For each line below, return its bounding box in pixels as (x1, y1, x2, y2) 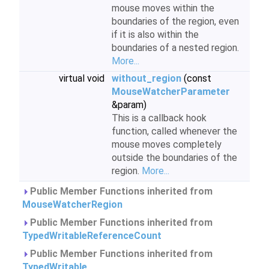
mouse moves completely (112, 139, 222, 150)
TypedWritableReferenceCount (22, 230, 162, 241)
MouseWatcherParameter (112, 86, 230, 97)
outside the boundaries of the (112, 152, 237, 163)
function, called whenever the (112, 125, 237, 137)
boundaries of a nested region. (112, 42, 239, 53)
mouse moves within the (112, 2, 214, 14)
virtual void (59, 73, 107, 84)
